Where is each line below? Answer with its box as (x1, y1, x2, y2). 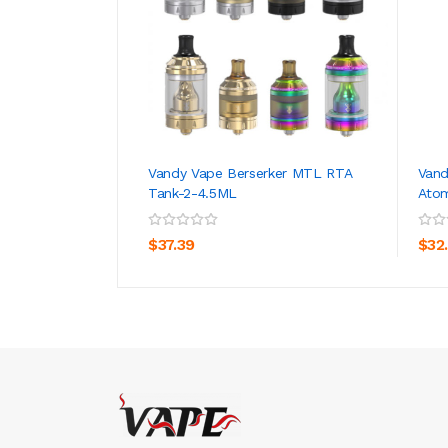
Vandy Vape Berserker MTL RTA (148, 164, 352, 181)
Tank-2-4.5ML (148, 184, 237, 201)
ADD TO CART (195, 208, 281, 223)
